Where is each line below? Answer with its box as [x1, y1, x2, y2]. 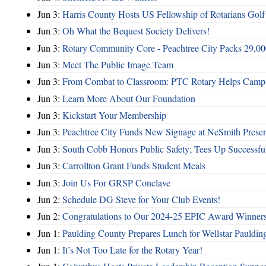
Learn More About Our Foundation [62, 91, 195, 104]
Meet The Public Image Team [62, 58, 173, 71]
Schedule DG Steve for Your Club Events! [62, 192, 220, 205]
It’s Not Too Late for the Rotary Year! [62, 243, 202, 256]
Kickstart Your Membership [62, 109, 166, 122]
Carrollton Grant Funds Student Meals [62, 159, 205, 172]
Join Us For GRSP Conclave [62, 176, 170, 189]
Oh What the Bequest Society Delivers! [62, 24, 210, 37]
